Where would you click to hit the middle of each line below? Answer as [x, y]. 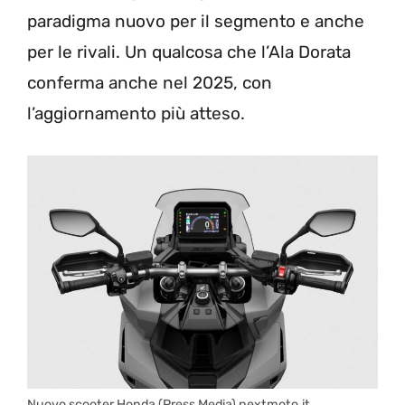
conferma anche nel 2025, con [150, 83]
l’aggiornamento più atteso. [136, 113]
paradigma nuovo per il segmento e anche [196, 21]
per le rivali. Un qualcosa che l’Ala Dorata [189, 52]
